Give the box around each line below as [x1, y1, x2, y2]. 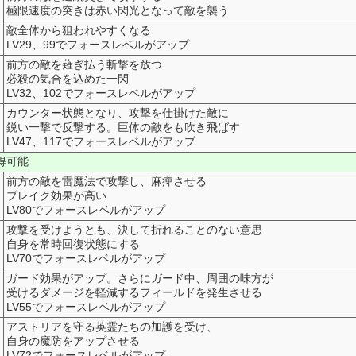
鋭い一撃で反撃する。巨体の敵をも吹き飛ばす [6, 120, 240, 133]
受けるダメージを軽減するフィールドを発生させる [6, 285, 262, 299]
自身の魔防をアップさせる [6, 334, 140, 347]
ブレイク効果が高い [6, 188, 106, 202]
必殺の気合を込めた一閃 [6, 72, 129, 85]
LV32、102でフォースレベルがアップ [6, 86, 195, 99]
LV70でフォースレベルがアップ [6, 251, 165, 265]
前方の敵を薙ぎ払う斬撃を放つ [6, 57, 162, 71]
